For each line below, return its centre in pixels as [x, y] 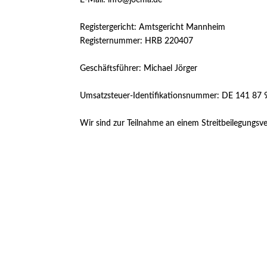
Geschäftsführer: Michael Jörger [139, 68]
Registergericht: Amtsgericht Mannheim [153, 27]
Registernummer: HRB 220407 [137, 41]
